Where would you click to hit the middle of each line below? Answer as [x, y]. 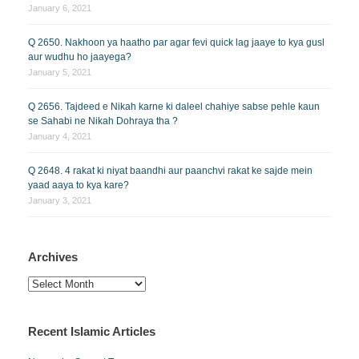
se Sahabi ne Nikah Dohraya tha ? [103, 121]
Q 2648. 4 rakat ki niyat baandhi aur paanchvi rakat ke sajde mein [170, 170]
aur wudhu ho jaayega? [80, 56]
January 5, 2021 [60, 72]
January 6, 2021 [60, 8]
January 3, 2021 [60, 200]
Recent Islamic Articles [92, 331]
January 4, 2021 [60, 136]
